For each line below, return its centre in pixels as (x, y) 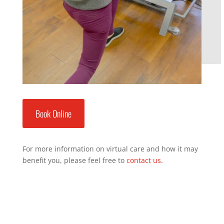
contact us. (144, 160)
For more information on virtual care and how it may (110, 149)
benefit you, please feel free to (74, 160)
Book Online (53, 114)
